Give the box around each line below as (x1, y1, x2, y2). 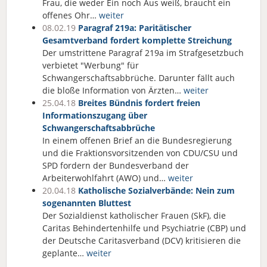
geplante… (42, 247, 86, 259)
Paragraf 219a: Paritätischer (78, 22, 191, 33)
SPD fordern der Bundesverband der (42, 160, 189, 171)
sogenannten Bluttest (42, 197, 131, 209)
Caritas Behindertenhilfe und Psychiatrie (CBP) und (42, 222, 246, 234)
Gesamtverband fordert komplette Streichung (42, 35, 232, 46)
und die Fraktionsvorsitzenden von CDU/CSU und (42, 147, 238, 159)
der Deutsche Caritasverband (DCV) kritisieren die (42, 235, 241, 246)
